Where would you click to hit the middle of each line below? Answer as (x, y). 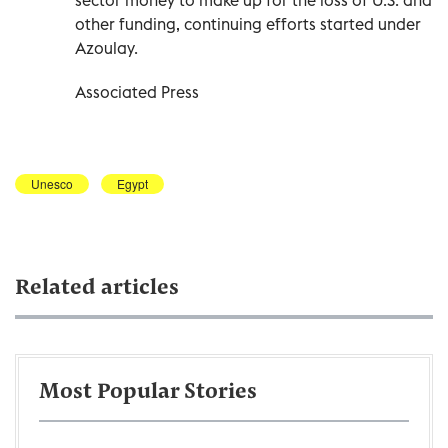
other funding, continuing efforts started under (248, 23)
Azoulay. (106, 47)
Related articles (97, 288)
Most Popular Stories (148, 392)
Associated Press (137, 91)
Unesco (52, 183)
